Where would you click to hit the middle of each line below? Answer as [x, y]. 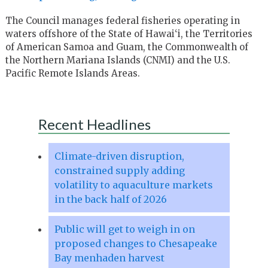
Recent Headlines [94, 124]
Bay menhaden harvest [109, 258]
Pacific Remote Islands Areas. [72, 73]
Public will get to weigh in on [124, 229]
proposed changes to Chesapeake [135, 243]
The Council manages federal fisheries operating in [122, 20]
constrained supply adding [119, 170]
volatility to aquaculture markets [133, 185]
